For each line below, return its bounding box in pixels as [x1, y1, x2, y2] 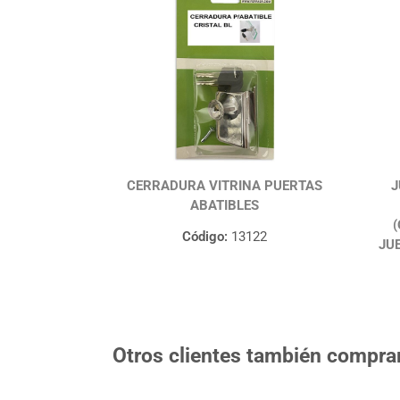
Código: [181, 229, 228, 246]
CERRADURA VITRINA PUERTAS [126, 178, 322, 195]
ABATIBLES [189, 197, 259, 214]
